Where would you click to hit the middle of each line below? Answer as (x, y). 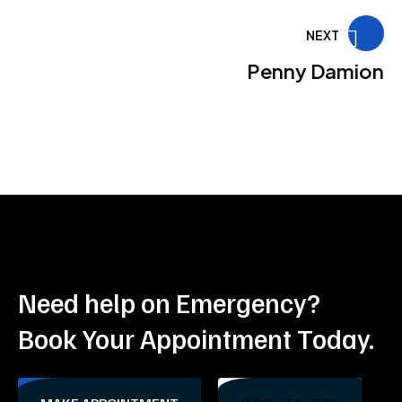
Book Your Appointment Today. (196, 338)
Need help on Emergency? (169, 302)
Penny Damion (315, 70)
